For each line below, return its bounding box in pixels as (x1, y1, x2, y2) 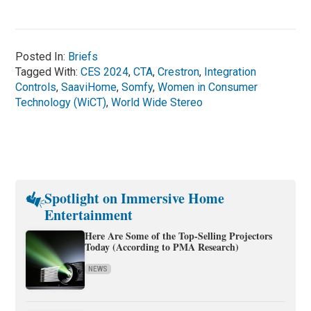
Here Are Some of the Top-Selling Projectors (85, 228, 273, 243)
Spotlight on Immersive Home (44, 187, 224, 208)
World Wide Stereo (111, 95, 203, 109)
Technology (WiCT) (15, 95, 107, 109)
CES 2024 (81, 65, 129, 78)
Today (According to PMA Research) (85, 239, 239, 254)
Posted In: (15, 49, 69, 63)
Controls (15, 80, 57, 94)
